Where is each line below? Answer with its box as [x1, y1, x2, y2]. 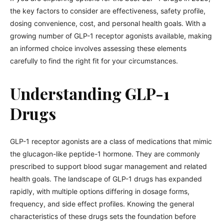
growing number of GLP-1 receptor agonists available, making [10, 31, 212, 40]
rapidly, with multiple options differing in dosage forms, [10, 187, 189, 195]
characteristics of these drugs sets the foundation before [10, 212, 196, 220]
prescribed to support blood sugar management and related [10, 162, 207, 170]
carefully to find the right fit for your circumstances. [10, 56, 178, 65]
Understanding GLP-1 [10, 82, 169, 104]
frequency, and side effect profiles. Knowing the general [10, 199, 194, 208]
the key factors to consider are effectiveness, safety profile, [10, 6, 205, 15]
